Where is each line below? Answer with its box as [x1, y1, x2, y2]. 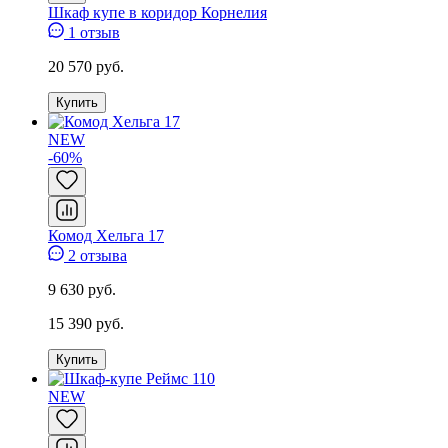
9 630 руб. [48, 280, 116, 298]
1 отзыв [64, 23, 120, 41]
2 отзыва [64, 246, 127, 264]
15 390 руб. [48, 314, 124, 332]
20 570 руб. [48, 57, 124, 75]
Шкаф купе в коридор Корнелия [48, 3, 267, 21]
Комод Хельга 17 [48, 226, 164, 244]
